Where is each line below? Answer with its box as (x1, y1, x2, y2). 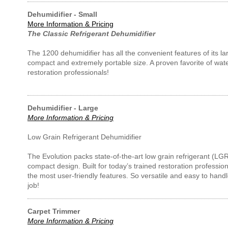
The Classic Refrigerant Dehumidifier (27, 30, 155, 38)
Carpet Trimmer (27, 207, 80, 215)
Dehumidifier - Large (27, 104, 98, 112)
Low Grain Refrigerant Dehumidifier (27, 133, 141, 141)
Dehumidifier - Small (27, 10, 97, 18)
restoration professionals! (27, 68, 111, 76)
